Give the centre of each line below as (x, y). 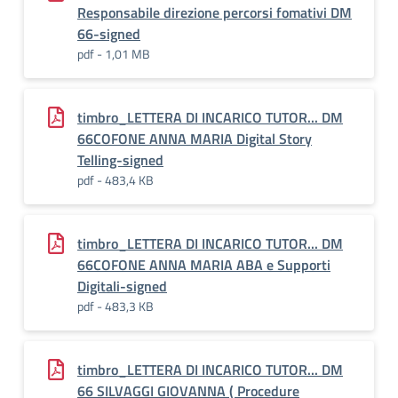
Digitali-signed (122, 286)
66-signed (109, 34)
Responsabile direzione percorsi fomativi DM (215, 12)
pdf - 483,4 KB (115, 180)
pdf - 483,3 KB (115, 306)
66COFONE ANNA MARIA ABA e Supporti (204, 265)
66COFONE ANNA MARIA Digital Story (195, 139)
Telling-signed (120, 160)
